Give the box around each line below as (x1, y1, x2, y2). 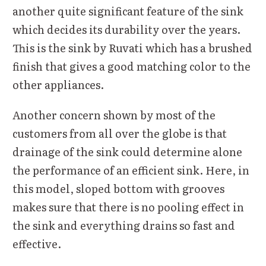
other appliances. (12, 76, 104, 93)
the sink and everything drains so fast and (12, 217, 235, 233)
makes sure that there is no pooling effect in (12, 198, 244, 215)
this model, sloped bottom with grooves (12, 180, 224, 197)
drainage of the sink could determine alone (12, 143, 242, 160)
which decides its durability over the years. (12, 21, 240, 37)
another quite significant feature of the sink (12, 2, 243, 19)
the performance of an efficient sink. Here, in (12, 161, 249, 178)
